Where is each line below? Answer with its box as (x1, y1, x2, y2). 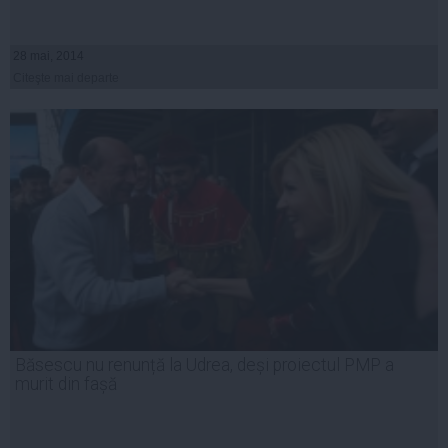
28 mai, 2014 (13, 48, 84, 63)
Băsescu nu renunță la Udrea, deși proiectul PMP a (15, 354, 394, 375)
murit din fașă (15, 373, 117, 394)
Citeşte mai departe (13, 70, 119, 85)
